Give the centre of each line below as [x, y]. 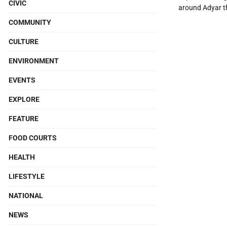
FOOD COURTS [33, 138]
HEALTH [22, 157]
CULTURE [24, 42]
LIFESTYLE [27, 176]
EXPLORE [24, 99]
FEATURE [24, 119]
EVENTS [22, 80]
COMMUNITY [30, 22]
